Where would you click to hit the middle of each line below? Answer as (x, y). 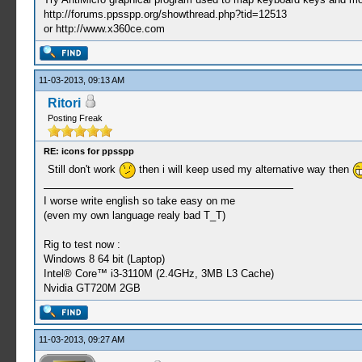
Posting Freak (75, 118)
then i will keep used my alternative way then (244, 169)
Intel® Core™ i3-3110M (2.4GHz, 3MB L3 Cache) (158, 274)
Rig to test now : (82, 244)
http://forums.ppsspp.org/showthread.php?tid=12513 (165, 14)
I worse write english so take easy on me (139, 201)
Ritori (64, 103)
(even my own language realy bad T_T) (134, 215)
